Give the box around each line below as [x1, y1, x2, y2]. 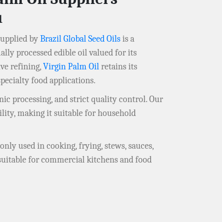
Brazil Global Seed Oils [40, 34, 120, 45]
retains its [99, 61, 137, 72]
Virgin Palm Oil [43, 61, 99, 72]
